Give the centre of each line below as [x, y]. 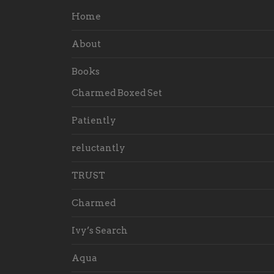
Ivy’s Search [100, 231]
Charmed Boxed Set [117, 93]
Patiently [94, 120]
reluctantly [98, 148]
